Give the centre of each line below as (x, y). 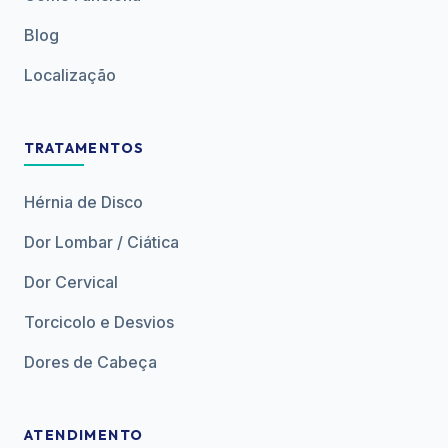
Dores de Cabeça (90, 362)
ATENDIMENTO (84, 435)
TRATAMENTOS (84, 148)
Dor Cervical (71, 282)
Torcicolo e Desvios (99, 322)
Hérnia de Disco (83, 202)
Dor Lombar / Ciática (101, 242)
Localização (70, 75)
